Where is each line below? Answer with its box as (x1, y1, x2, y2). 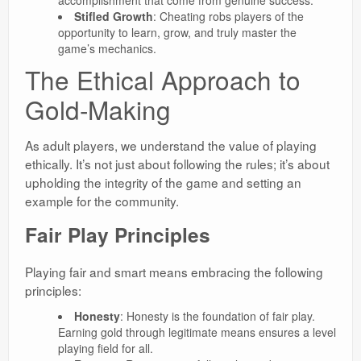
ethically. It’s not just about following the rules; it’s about (25, 155, 330, 173)
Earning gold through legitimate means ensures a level (57, 324, 336, 341)
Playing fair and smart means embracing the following (25, 263, 323, 281)
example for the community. (25, 192, 179, 210)
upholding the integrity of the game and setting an (25, 173, 301, 192)
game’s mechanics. (57, 40, 156, 57)
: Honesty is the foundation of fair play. (119, 308, 315, 325)
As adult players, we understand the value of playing (25, 136, 317, 155)
